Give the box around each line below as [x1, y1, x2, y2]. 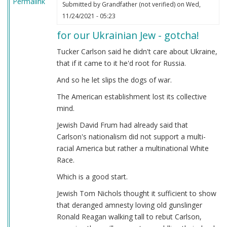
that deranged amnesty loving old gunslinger [56, 200, 202, 210]
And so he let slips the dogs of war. [56, 75, 172, 85]
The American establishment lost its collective [56, 92, 207, 102]
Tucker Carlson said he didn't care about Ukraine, [56, 47, 217, 57]
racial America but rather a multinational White [56, 143, 209, 154]
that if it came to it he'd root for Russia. [56, 58, 186, 68]
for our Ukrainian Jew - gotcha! [56, 28, 199, 43]
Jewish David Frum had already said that [56, 120, 188, 130]
